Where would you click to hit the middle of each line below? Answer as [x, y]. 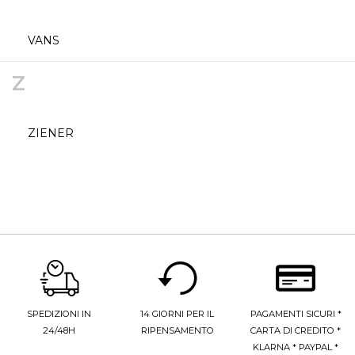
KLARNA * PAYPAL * [296, 347]
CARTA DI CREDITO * [296, 330]
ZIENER [51, 133]
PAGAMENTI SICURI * [296, 314]
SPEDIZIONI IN [59, 314]
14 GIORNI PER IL [177, 314]
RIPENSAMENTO [177, 330]
